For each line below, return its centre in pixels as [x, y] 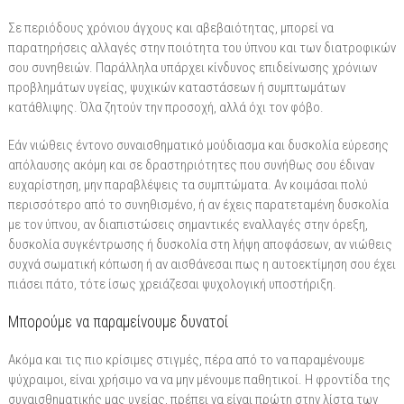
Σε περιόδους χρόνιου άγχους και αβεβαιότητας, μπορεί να [170, 28]
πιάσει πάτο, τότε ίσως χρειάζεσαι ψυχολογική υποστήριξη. [172, 284]
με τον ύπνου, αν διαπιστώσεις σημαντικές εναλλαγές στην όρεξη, [188, 224]
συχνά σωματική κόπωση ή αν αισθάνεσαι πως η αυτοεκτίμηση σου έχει [202, 264]
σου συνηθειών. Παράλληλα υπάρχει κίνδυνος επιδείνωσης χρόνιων [192, 67]
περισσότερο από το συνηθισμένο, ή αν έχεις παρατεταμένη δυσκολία [198, 204]
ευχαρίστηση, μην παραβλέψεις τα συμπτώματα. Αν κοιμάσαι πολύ [188, 184]
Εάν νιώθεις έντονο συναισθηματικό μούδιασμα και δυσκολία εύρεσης [198, 145]
